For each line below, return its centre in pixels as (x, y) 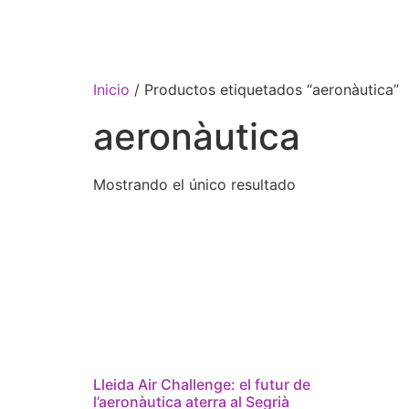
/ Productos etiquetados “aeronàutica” (264, 89)
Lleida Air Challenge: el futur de (202, 384)
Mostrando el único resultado (194, 184)
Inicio (111, 89)
